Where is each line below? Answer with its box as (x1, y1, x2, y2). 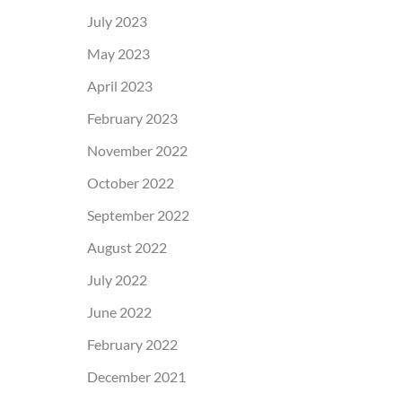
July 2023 (86, 12, 147, 30)
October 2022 (86, 173, 174, 191)
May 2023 (86, 44, 150, 62)
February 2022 (86, 335, 178, 353)
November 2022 (86, 141, 188, 159)
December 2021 (86, 367, 186, 385)
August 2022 (86, 238, 167, 256)
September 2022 (86, 205, 189, 223)
